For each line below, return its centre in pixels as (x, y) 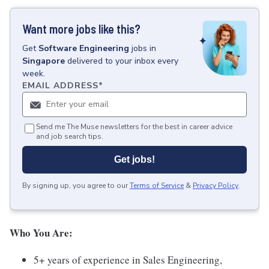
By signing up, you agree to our (75, 186)
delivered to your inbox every (123, 61)
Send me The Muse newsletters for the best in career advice (134, 127)
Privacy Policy (216, 186)
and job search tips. (70, 136)
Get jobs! (134, 159)
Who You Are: (43, 233)
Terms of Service (157, 186)
